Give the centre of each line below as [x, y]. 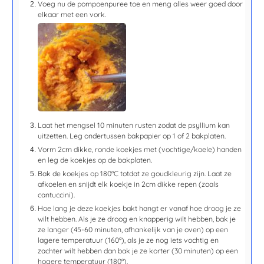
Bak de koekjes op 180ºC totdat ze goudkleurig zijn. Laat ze [135, 173]
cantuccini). [57, 194]
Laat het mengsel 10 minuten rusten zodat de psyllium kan [134, 125]
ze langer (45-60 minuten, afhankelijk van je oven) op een [133, 229]
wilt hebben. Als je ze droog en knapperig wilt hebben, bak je [137, 219]
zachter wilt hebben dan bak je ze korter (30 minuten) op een [138, 250]
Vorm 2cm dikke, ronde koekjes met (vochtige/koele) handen [140, 149]
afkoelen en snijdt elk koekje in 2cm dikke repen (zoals [128, 184]
